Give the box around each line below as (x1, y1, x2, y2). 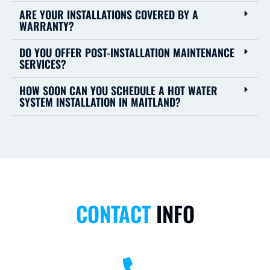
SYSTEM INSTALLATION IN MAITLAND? (19, 94, 181, 110)
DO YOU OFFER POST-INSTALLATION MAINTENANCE (19, 45, 234, 61)
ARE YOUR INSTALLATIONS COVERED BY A (19, 7, 198, 23)
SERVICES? (19, 56, 66, 72)
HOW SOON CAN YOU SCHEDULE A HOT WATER (19, 83, 218, 99)
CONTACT (75, 198, 156, 230)
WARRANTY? (19, 18, 74, 34)
